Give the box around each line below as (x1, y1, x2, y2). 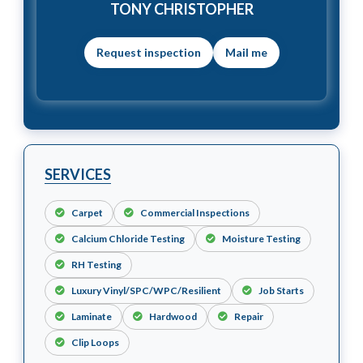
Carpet (71, 206, 103, 219)
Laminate (71, 310, 112, 322)
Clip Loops (71, 335, 119, 348)
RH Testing (71, 258, 122, 271)
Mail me (224, 45, 267, 59)
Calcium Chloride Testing (71, 232, 185, 245)
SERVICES (45, 164, 111, 183)
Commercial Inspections (140, 206, 250, 219)
